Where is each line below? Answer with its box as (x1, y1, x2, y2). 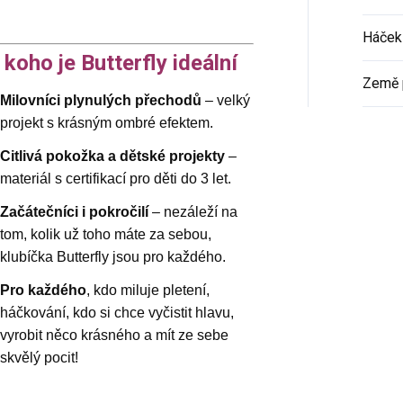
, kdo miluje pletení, (85, 282, 210, 299)
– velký (201, 93, 250, 109)
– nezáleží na (148, 204, 237, 220)
